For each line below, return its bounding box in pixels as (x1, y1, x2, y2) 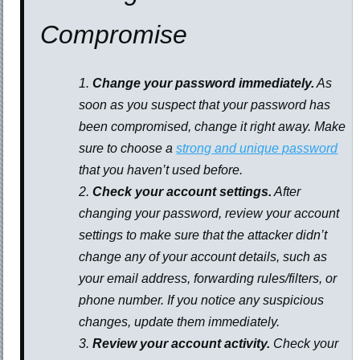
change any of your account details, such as (79, 250, 328, 264)
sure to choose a (79, 141, 177, 156)
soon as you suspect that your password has (79, 98, 331, 112)
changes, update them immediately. (79, 315, 280, 329)
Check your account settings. (92, 185, 272, 199)
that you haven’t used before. (79, 163, 243, 178)
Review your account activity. (92, 337, 271, 351)
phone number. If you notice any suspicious (79, 293, 325, 308)
